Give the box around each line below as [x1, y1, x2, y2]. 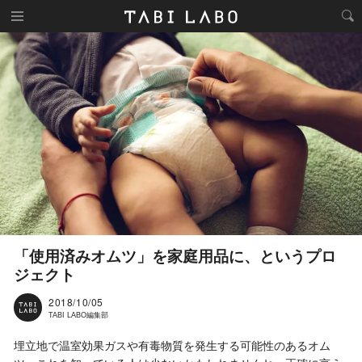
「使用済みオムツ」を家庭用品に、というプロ [14, 248, 336, 266]
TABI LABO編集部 [48, 311, 108, 320]
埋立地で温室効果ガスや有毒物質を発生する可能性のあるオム [14, 339, 330, 353]
